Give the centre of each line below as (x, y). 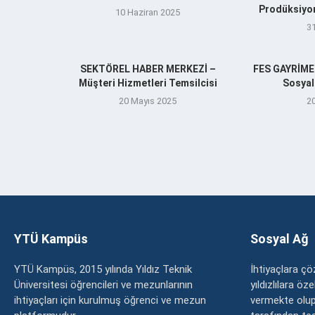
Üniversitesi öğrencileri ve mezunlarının (103, 284)
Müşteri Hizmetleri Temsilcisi (148, 83)
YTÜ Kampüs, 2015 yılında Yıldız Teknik (103, 269)
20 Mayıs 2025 (148, 101)
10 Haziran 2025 (148, 12)
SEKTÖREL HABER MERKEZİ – (148, 69)
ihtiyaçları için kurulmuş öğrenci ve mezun (110, 300)
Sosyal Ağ (279, 238)
